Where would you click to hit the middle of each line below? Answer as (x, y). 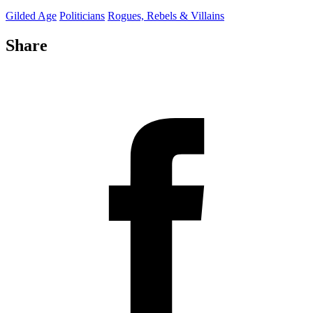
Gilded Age (31, 16)
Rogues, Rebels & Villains (166, 16)
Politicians (82, 16)
